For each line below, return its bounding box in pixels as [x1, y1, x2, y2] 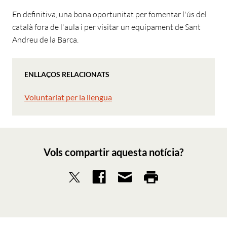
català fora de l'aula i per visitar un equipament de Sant [12, 22, 201, 32]
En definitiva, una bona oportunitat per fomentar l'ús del [12, 9, 207, 20]
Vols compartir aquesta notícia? [44, 146, 183, 159]
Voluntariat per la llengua [24, 92, 112, 102]
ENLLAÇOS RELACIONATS [24, 70, 109, 79]
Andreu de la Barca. [12, 34, 79, 45]
